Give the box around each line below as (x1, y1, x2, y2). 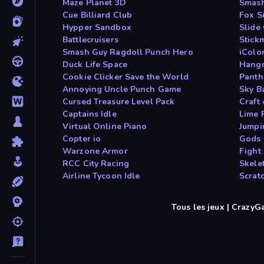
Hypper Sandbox (62, 22, 131, 34)
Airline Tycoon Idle (62, 170, 140, 182)
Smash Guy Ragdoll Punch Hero (62, 47, 193, 58)
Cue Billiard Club (62, 9, 133, 21)
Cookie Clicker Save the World (62, 71, 189, 83)
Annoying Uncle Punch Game (62, 84, 181, 95)
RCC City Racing (62, 158, 129, 170)
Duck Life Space (62, 59, 127, 71)
